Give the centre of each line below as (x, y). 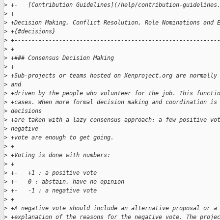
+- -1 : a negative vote (52, 191)
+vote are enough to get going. (61, 138)
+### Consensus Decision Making (61, 58)
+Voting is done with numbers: (59, 155)
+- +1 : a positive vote (52, 173)
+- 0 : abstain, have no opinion (66, 182)
